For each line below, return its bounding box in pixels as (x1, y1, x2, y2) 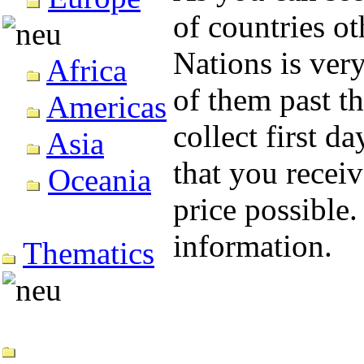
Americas (46, 89, 167, 124)
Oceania (48, 162, 151, 197)
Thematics (23, 236, 154, 271)
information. (173, 227, 332, 263)
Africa (46, 53, 127, 88)
